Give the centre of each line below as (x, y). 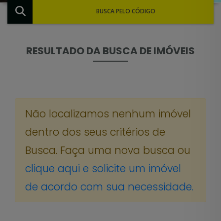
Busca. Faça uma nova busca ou (108, 150)
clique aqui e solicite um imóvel (103, 168)
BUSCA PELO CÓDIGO (126, 11)
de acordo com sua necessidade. (109, 186)
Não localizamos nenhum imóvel (108, 113)
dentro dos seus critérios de (95, 132)
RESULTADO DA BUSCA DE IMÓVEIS (110, 51)
